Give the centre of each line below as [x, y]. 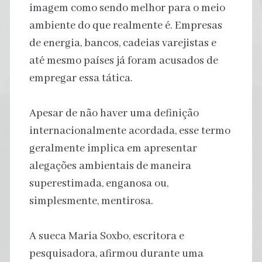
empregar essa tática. [81, 78]
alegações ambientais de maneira [110, 166]
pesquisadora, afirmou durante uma [116, 254]
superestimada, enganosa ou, [99, 183]
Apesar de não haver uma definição [114, 113]
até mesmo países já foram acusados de [123, 61]
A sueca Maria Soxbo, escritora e [106, 236]
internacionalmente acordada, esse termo [130, 131]
